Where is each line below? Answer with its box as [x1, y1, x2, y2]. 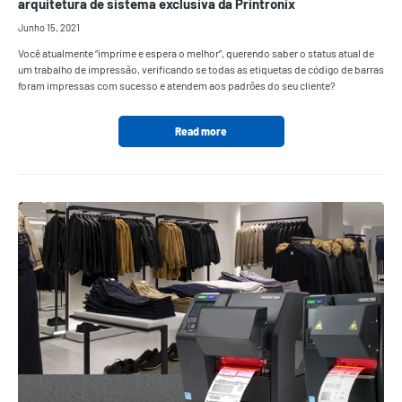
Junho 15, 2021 [18, 22, 80, 34]
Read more [175, 125, 227, 138]
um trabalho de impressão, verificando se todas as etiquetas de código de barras [18, 63, 384, 76]
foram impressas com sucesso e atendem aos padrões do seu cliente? [18, 79, 336, 92]
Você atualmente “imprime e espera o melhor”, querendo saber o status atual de [18, 47, 374, 60]
